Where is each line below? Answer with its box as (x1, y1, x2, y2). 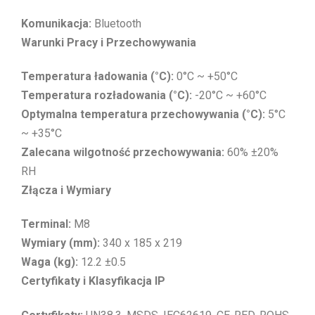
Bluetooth (91, 16, 141, 30)
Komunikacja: (21, 16, 91, 30)
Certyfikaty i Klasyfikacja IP (21, 274, 165, 288)
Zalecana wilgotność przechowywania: (21, 146, 224, 160)
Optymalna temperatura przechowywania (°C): (21, 108, 265, 122)
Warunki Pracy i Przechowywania (21, 35, 196, 49)
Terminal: (21, 217, 71, 231)
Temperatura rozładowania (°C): (21, 89, 192, 103)
